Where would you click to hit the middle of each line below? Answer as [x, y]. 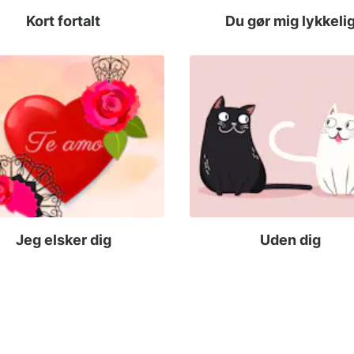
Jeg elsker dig [63, 239]
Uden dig [291, 239]
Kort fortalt [64, 21]
